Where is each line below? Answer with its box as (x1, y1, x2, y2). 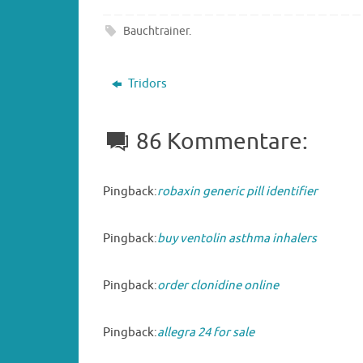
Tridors (125, 75, 167, 92)
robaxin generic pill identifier (157, 183, 318, 199)
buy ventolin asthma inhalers (157, 230, 317, 246)
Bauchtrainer (123, 23, 190, 38)
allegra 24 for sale (157, 324, 254, 340)
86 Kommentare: (136, 126, 309, 156)
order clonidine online (157, 277, 279, 293)
